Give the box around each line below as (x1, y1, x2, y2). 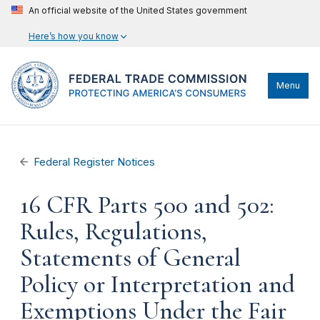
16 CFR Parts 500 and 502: (20, 190, 274, 220)
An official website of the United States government (29, 5, 247, 16)
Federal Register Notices (34, 156, 156, 169)
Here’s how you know (29, 31, 119, 41)
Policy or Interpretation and (20, 269, 295, 299)
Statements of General (20, 243, 241, 273)
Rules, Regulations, (20, 216, 207, 246)
